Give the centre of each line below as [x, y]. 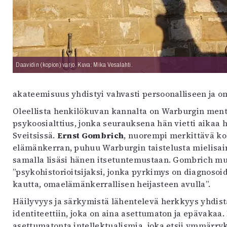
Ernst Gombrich [90, 135]
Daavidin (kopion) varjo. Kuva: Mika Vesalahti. [74, 65]
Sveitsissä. [35, 135]
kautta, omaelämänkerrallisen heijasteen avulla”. [112, 184]
